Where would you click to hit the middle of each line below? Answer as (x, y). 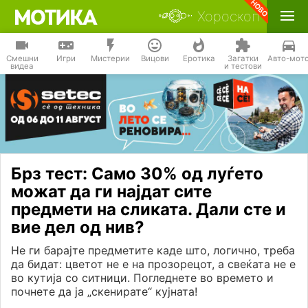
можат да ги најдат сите (111, 192)
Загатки (243, 58)
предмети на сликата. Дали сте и (148, 210)
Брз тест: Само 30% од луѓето (137, 174)
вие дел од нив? (78, 228)
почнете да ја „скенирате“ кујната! (104, 292)
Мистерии (110, 58)
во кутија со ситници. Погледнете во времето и (142, 278)
